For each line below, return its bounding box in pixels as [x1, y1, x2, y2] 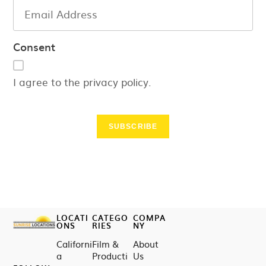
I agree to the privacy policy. [13, 74, 152, 89]
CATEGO [92, 212, 129, 223]
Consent [13, 39, 56, 55]
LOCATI [56, 212, 88, 223]
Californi [56, 237, 92, 251]
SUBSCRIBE [108, 122, 158, 131]
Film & [92, 237, 119, 251]
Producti [92, 249, 128, 262]
